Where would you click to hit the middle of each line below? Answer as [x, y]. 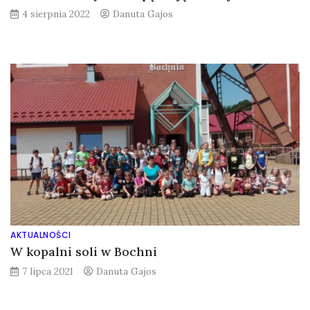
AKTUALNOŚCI [41, 235]
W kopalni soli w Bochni [84, 251]
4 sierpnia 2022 [56, 13]
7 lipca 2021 [48, 271]
